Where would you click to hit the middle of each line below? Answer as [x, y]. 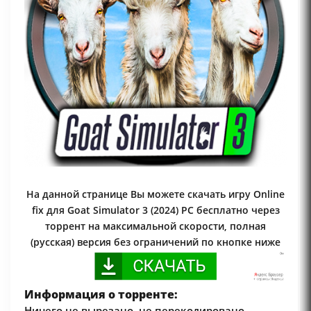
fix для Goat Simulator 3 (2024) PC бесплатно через [155, 210]
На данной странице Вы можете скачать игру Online [155, 194]
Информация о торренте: [101, 294]
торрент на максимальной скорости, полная [155, 226]
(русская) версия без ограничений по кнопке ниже [155, 242]
